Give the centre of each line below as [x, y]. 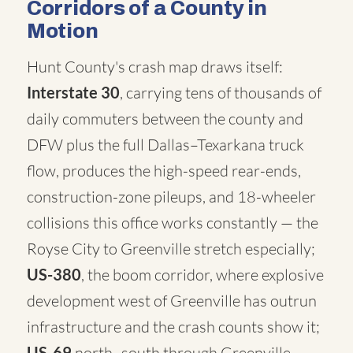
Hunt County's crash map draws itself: [155, 67]
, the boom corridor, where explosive [203, 275]
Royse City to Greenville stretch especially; [171, 249]
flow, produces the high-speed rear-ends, [164, 171]
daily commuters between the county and [165, 119]
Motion [63, 31]
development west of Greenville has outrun [172, 301]
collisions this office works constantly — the [173, 223]
